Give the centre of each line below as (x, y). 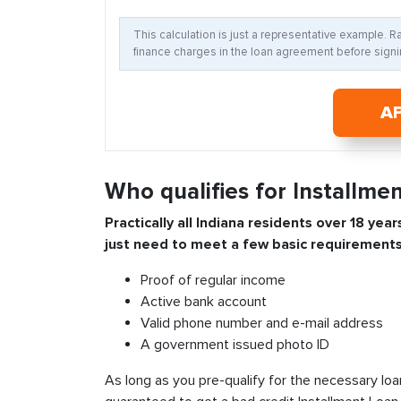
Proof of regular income (213, 280)
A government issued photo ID (235, 345)
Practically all (150, 223)
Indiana (220, 223)
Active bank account (204, 302)
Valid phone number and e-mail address (262, 323)
